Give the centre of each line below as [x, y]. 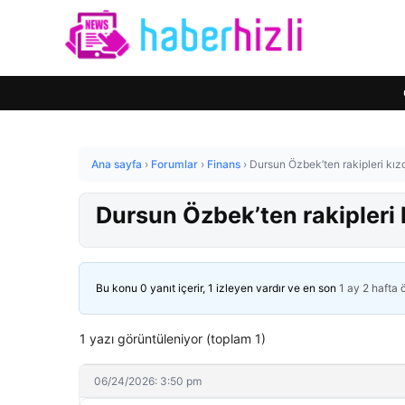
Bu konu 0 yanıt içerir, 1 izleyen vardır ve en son [217, 288]
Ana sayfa [117, 164]
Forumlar [174, 164]
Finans [224, 164]
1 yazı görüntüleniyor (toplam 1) [173, 339]
